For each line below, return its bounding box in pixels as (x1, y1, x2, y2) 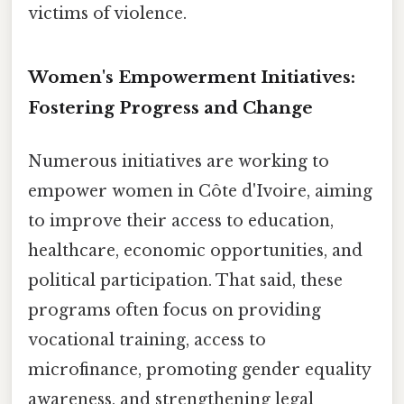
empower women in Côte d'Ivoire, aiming (28, 181, 372, 202)
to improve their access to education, (28, 211, 334, 232)
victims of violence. (28, 4, 187, 24)
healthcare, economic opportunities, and (28, 241, 363, 262)
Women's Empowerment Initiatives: (28, 67, 355, 88)
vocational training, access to (28, 330, 266, 351)
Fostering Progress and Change (28, 97, 313, 119)
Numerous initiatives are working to (28, 151, 329, 172)
